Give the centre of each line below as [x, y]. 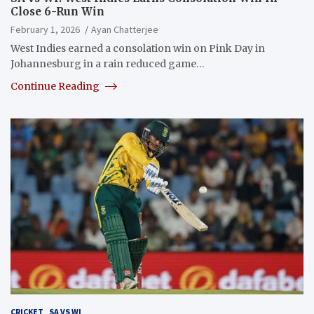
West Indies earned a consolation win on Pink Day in [138, 48]
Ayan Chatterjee [125, 29]
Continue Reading [56, 86]
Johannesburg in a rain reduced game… [108, 63]
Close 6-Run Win [57, 11]
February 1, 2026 [45, 29]
